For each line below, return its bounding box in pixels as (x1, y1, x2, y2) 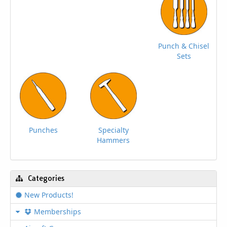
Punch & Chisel (158, 41, 210, 51)
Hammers (97, 135, 130, 145)
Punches (28, 125, 58, 135)
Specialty (98, 125, 129, 135)
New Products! (24, 190, 73, 200)
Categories (28, 174, 64, 183)
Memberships (34, 207, 81, 216)
